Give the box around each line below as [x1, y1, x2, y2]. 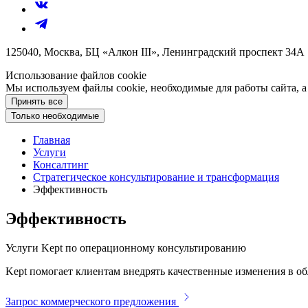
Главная [33, 134, 70, 146]
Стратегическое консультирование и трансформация [33, 171, 279, 183]
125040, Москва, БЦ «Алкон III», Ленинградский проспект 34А [5, 46, 305, 58]
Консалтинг [33, 159, 89, 170]
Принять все [11, 96, 63, 107]
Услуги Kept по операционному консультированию [5, 241, 246, 254]
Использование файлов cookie [5, 69, 146, 81]
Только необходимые [11, 111, 99, 121]
